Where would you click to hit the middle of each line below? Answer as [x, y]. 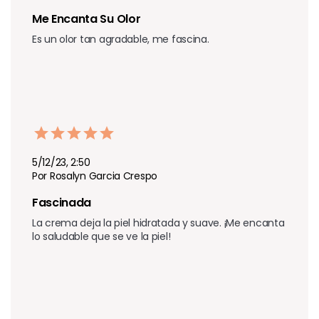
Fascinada [63, 202]
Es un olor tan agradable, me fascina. [121, 39]
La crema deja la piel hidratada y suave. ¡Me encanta [158, 223]
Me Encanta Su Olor [88, 19]
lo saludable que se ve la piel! [101, 236]
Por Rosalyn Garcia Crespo [95, 176]
